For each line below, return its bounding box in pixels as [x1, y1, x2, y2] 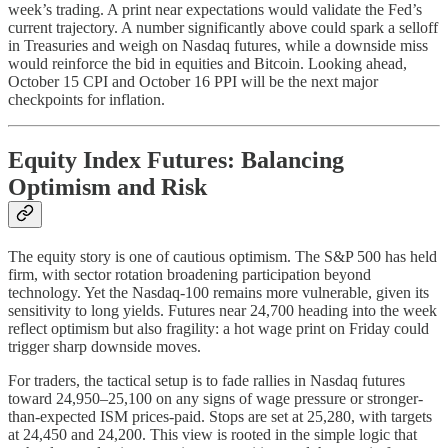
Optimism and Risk [8, 173, 207, 200]
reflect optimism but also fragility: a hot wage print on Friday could [8, 319, 429, 337]
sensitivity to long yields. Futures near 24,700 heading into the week [8, 301, 437, 319]
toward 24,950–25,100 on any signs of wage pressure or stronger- [8, 389, 423, 407]
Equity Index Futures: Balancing [8, 146, 344, 173]
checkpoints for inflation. [8, 90, 165, 108]
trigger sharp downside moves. [8, 337, 201, 355]
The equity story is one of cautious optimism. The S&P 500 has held [8, 247, 437, 265]
